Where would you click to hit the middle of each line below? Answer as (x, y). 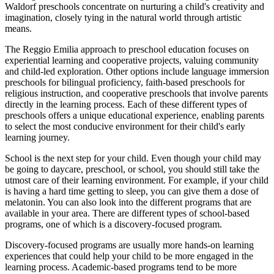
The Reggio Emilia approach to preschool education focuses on (127, 50)
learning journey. (37, 138)
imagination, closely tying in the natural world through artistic (123, 18)
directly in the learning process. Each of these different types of (126, 105)
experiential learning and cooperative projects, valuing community (132, 61)
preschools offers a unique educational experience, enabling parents (135, 116)
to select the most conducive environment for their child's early (125, 127)
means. (18, 29)
